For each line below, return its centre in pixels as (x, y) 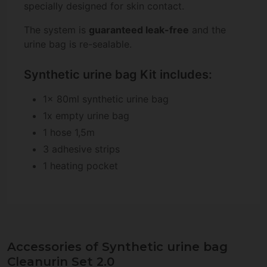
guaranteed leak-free (139, 30)
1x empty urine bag (86, 115)
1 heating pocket (80, 165)
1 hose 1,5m (69, 132)
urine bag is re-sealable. (78, 44)
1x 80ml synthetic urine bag (106, 99)
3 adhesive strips (81, 149)
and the (207, 30)
